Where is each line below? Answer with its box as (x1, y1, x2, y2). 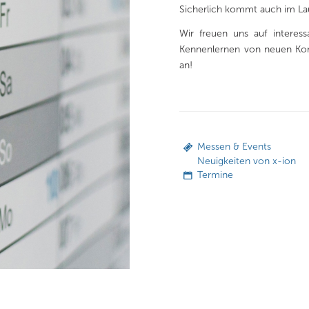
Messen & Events (197, 141, 272, 153)
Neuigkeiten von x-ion (197, 154, 297, 167)
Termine (197, 168, 234, 181)
